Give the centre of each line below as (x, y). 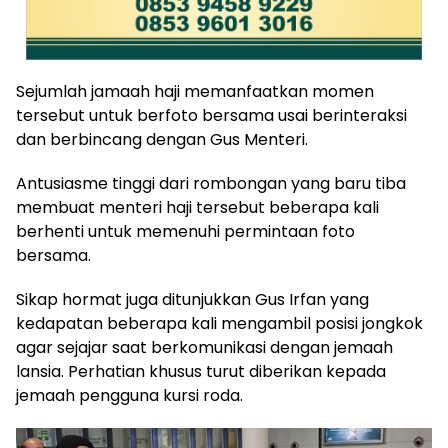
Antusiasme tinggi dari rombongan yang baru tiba (211, 184)
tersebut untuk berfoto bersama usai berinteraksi (211, 116)
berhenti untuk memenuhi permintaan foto (185, 232)
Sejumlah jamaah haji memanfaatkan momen (195, 92)
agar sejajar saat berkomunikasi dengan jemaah (204, 348)
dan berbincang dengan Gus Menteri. (162, 140)
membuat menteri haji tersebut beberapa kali (197, 208)
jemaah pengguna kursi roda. (129, 396)
